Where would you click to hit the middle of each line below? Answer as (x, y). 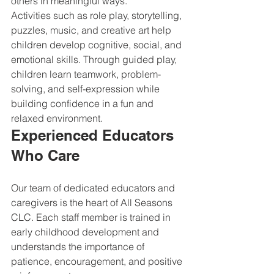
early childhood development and (86, 232)
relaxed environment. (57, 118)
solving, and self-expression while (87, 89)
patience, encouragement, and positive (98, 261)
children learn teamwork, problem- (86, 74)
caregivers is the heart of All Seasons (93, 202)
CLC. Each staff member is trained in (92, 217)
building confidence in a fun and (83, 103)
